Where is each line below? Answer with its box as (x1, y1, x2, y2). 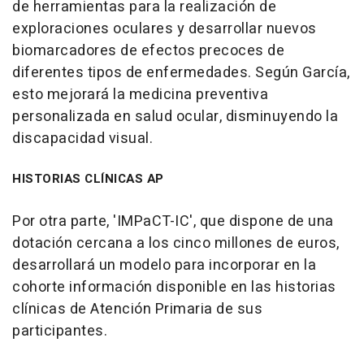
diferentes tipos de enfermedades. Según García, (12, 61, 350, 84)
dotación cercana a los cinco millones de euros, (12, 232, 340, 254)
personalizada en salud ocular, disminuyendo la (12, 105, 338, 128)
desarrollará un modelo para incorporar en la (12, 253, 316, 276)
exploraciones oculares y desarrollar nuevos (12, 17, 317, 40)
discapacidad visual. (12, 127, 153, 149)
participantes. (12, 319, 107, 342)
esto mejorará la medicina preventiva (12, 83, 268, 106)
